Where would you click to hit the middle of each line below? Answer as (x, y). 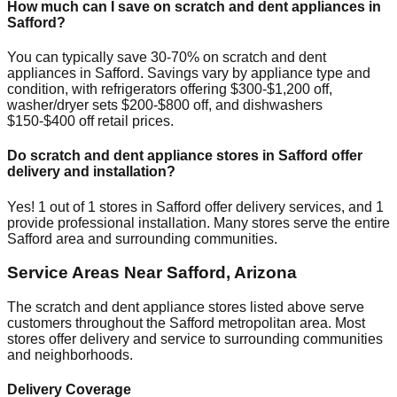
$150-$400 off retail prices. (90, 121)
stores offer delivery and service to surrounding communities (195, 339)
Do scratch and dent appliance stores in (143, 156)
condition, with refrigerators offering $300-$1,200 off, (170, 89)
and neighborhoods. (70, 354)
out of (67, 206)
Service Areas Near (87, 273)
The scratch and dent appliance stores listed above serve (186, 307)
